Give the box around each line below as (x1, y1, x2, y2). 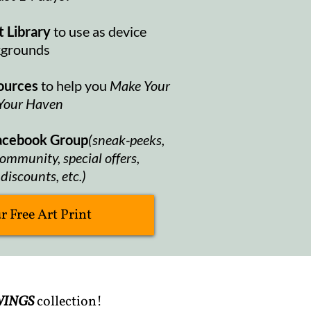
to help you (38, 76, 110, 94)
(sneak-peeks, (88, 131, 165, 148)
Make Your (110, 76, 170, 94)
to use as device (53, 22, 146, 40)
